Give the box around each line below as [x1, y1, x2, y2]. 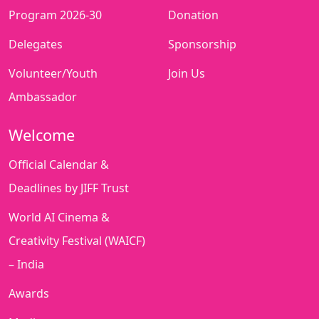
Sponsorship [168, 36, 236, 53]
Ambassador [9, 89, 77, 105]
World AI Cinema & [9, 209, 110, 226]
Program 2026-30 [9, 7, 102, 23]
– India [9, 256, 44, 273]
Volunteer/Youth [9, 66, 98, 82]
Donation [168, 7, 219, 23]
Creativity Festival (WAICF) [9, 233, 145, 249]
